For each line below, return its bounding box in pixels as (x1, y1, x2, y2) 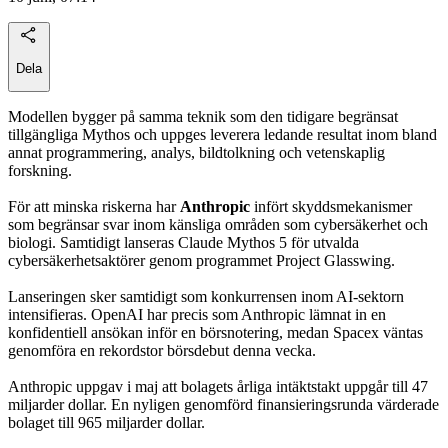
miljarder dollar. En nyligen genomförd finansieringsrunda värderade (8, 396, 439, 414)
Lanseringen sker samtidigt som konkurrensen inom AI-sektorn (8, 288, 404, 306)
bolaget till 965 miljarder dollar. (8, 414, 205, 432)
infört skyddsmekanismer (254, 198, 412, 216)
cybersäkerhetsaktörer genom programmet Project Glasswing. (8, 252, 395, 270)
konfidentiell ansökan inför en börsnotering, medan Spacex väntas (8, 324, 423, 342)
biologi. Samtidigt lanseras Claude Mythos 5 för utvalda (8, 234, 359, 252)
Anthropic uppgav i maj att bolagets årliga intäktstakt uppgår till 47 (8, 378, 428, 396)
